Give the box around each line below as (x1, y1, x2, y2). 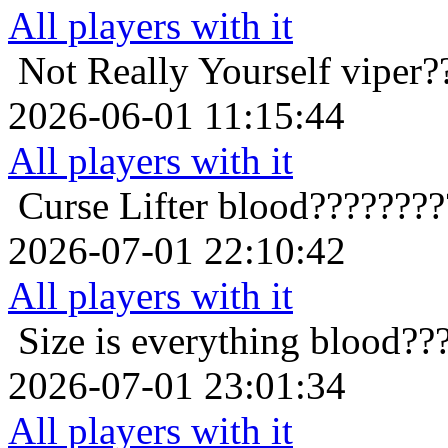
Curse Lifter (18, 184, 208, 228)
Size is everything (18, 319, 300, 363)
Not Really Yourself (18, 49, 331, 93)
